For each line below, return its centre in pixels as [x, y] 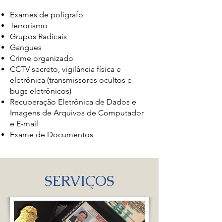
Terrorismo [29, 26]
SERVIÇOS [79, 181]
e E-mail [24, 124]
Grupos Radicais [39, 36]
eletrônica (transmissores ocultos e [71, 80]
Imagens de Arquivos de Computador [77, 113]
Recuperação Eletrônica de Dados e [73, 102]
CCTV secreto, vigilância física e [65, 69]
